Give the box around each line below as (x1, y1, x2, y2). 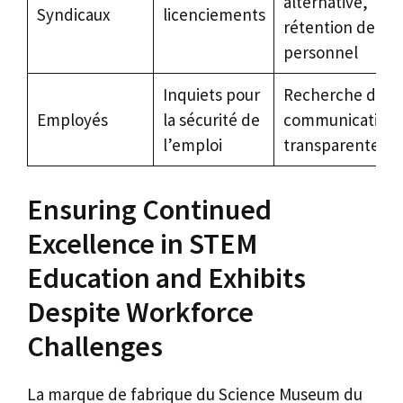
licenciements (162, 4, 265, 26)
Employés (36, 109, 108, 131)
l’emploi (162, 134, 222, 157)
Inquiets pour (162, 84, 260, 106)
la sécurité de (162, 109, 260, 131)
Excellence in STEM (27, 225, 257, 262)
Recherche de (282, 84, 385, 106)
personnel (282, 41, 358, 64)
